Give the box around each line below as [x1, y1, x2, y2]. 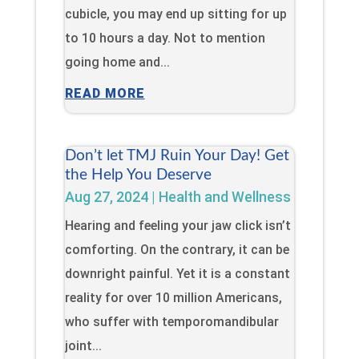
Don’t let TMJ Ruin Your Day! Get [64, 147, 289, 163]
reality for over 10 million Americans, [64, 289, 282, 305]
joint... [64, 337, 102, 353]
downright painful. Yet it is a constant [64, 265, 290, 281]
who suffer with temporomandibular [64, 313, 279, 329]
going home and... [64, 54, 170, 70]
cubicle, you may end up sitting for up [64, 6, 287, 22]
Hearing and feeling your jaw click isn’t [64, 217, 291, 233]
